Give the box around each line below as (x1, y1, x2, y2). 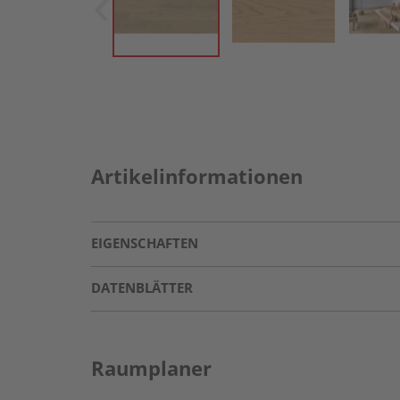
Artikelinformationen (91, 162, 303, 189)
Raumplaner (91, 354, 212, 381)
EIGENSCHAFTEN (91, 234, 198, 252)
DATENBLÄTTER (91, 279, 193, 296)
